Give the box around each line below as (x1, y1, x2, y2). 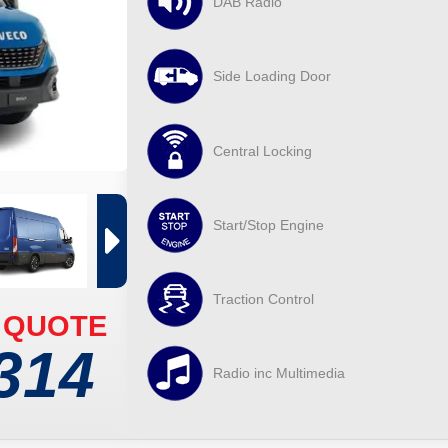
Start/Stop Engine (212, 216, 324, 233)
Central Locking (212, 142, 312, 159)
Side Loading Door (212, 68, 331, 85)
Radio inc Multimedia (212, 365, 345, 382)
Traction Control (212, 290, 314, 307)
